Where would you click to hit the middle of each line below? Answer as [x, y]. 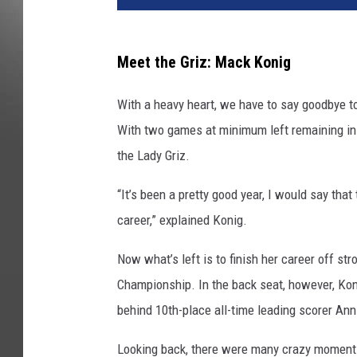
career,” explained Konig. [182, 220]
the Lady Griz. [153, 155]
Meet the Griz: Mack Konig [204, 62]
